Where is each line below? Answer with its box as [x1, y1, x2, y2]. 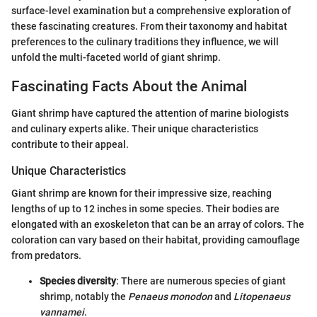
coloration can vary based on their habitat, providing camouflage [11, 234, 300, 246]
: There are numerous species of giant [116, 275, 286, 287]
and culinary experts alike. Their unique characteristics [11, 123, 258, 134]
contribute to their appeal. [11, 139, 129, 150]
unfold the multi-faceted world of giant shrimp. [11, 51, 221, 63]
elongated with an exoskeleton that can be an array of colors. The [11, 219, 304, 231]
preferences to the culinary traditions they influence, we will [11, 35, 279, 47]
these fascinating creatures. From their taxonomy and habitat [11, 20, 287, 32]
